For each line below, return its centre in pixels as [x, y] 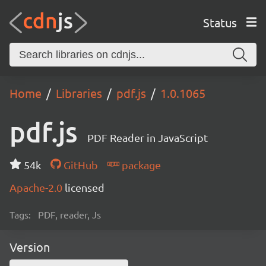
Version [30, 247]
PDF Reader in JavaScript [148, 137]
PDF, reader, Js [69, 214]
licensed [85, 187]
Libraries [79, 93]
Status [220, 22]
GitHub [79, 165]
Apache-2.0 [37, 187]
